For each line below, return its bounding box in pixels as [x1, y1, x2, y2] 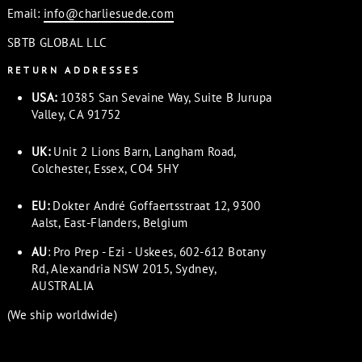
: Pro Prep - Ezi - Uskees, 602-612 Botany [47, 242, 266, 259]
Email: [6, 5, 44, 22]
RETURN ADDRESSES [6, 64, 141, 77]
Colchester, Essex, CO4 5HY [31, 159, 179, 176]
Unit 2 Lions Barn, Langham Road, [50, 142, 236, 159]
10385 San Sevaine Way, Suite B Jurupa [60, 89, 272, 106]
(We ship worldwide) [6, 305, 118, 322]
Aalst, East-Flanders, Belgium [31, 213, 188, 230]
